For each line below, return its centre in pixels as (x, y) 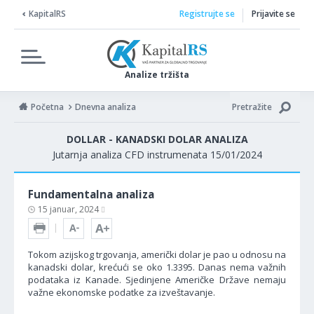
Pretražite (252, 107)
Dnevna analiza (105, 107)
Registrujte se (207, 14)
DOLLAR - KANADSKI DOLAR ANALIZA (157, 139)
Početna (47, 107)
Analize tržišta (157, 75)
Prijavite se (273, 14)
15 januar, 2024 (69, 209)
